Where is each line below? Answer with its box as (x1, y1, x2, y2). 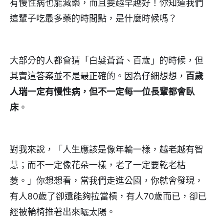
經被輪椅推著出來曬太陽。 (10, 206, 115, 217)
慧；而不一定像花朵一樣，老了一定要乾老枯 (10, 159, 186, 170)
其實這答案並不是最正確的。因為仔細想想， (10, 70, 186, 81)
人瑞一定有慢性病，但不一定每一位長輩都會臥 (10, 86, 195, 97)
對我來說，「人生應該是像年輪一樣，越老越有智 (10, 144, 203, 154)
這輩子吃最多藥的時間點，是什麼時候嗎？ (10, 13, 177, 23)
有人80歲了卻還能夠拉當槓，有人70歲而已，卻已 (10, 191, 207, 201)
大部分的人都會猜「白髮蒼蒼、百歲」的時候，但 (10, 55, 203, 66)
